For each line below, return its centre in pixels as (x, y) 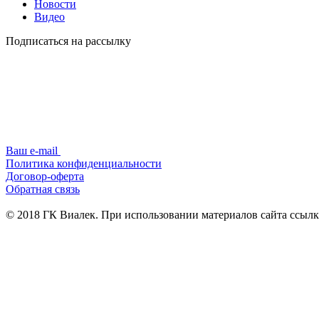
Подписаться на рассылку (68, 41)
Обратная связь (43, 189)
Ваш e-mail (33, 151)
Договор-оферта (45, 177)
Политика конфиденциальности (84, 164)
